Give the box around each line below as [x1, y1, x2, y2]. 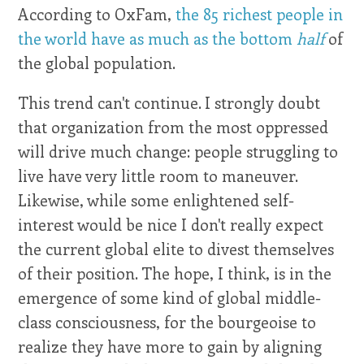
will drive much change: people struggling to [18, 141, 339, 162]
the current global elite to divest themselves [18, 238, 335, 260]
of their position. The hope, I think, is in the [18, 262, 332, 284]
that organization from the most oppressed [18, 116, 329, 138]
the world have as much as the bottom [18, 28, 297, 50]
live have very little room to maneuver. [18, 165, 298, 187]
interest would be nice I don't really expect [18, 214, 324, 236]
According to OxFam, [18, 3, 176, 25]
